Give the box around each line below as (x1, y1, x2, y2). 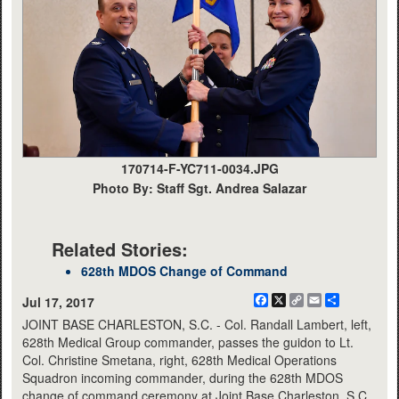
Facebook (268, 290, 324, 309)
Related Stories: (52, 235, 188, 262)
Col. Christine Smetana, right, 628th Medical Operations (22, 350, 337, 369)
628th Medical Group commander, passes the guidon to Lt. (22, 332, 354, 351)
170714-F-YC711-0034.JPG (120, 159, 279, 177)
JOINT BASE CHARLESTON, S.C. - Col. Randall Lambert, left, (22, 314, 371, 333)
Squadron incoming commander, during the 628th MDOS (22, 368, 343, 387)
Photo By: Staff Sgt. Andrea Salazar (93, 178, 306, 197)
